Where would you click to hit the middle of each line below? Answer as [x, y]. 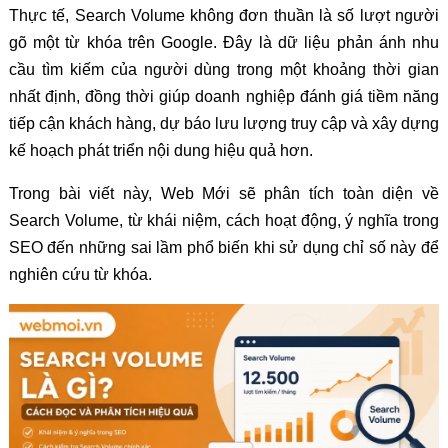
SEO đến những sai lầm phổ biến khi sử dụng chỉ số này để [224, 247]
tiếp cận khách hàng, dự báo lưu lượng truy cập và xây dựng [224, 123]
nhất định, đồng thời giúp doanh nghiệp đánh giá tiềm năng [224, 96]
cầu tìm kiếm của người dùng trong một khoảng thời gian [224, 69]
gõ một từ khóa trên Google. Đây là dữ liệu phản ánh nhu [224, 42]
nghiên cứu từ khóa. [80, 274]
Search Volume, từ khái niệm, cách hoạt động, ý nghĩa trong [224, 220]
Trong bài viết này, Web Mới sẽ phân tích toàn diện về [224, 193]
